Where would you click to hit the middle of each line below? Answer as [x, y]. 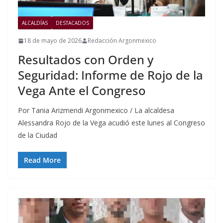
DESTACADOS [72, 23]
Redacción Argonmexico [122, 41]
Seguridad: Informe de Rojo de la [111, 75]
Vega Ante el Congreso [82, 91]
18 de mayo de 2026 [53, 41]
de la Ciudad [38, 135]
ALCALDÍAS [35, 23]
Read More [42, 160]
